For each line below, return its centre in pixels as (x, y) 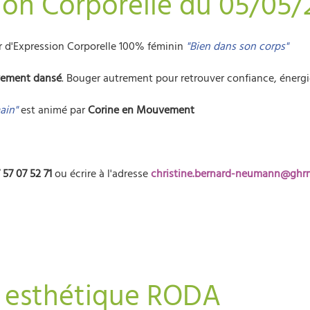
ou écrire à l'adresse (101, 174)
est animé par (54, 110)
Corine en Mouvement (143, 110)
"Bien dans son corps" (239, 46)
